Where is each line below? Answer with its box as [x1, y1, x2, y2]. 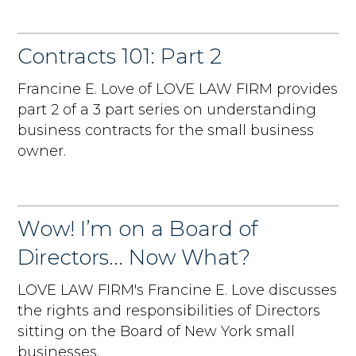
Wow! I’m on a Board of [17, 215, 258, 242]
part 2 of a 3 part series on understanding [17, 100, 317, 118]
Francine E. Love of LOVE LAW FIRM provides [17, 79, 339, 98]
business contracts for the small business [17, 121, 315, 139]
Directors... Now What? [17, 244, 251, 270]
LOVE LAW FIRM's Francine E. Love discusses [17, 281, 338, 299]
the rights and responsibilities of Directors [17, 301, 321, 319]
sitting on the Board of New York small [17, 322, 296, 340]
